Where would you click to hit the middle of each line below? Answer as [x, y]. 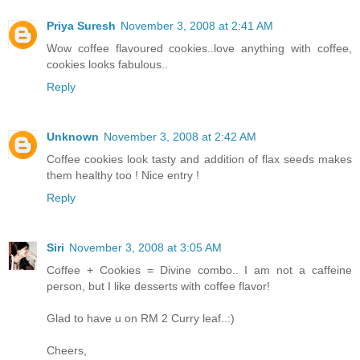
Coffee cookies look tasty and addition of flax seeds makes [199, 159]
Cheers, [67, 350]
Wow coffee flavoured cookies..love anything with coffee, [199, 48]
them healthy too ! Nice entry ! [123, 175]
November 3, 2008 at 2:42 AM [180, 136]
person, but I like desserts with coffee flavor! [158, 286]
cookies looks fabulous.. [107, 64]
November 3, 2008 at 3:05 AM [145, 247]
